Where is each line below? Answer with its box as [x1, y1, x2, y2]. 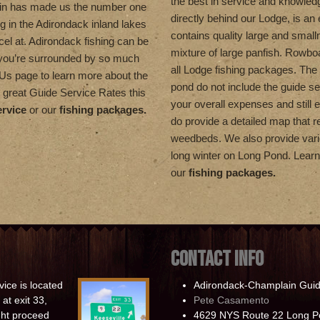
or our [29, 103, 59, 116]
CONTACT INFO [171, 246, 264, 272]
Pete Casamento [194, 294, 269, 306]
